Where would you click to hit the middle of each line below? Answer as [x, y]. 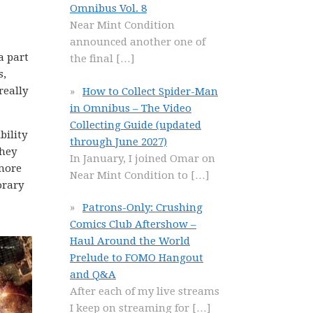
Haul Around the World [130, 241]
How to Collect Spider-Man [150, 91]
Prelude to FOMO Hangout [137, 258]
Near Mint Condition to [130, 175]
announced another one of [138, 42]
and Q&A [93, 275]
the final [93, 59]
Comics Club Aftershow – [133, 224]
